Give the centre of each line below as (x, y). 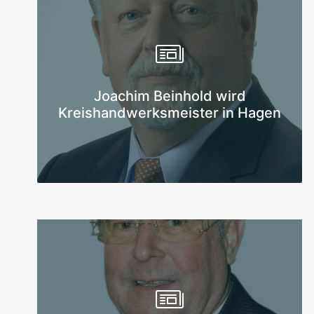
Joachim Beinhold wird (170, 96)
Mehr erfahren (160, 78)
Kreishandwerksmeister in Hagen (170, 112)
